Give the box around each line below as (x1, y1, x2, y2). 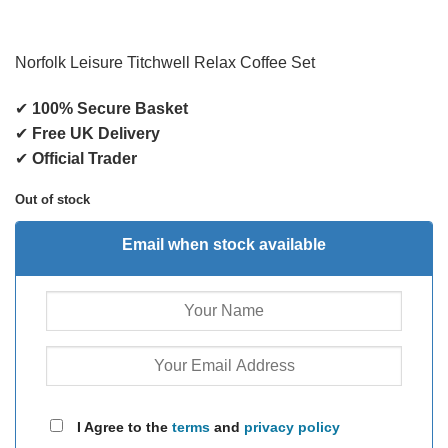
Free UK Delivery (32, 125, 160, 143)
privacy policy (244, 418, 340, 435)
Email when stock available (122, 235, 326, 253)
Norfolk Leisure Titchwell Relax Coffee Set (15, 54, 315, 72)
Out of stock (15, 191, 90, 207)
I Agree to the (73, 418, 172, 435)
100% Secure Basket (32, 100, 188, 118)
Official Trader (32, 150, 137, 168)
